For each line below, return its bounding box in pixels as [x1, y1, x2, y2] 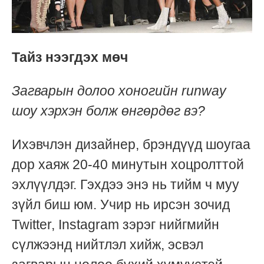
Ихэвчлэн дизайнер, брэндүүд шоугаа [12, 136, 250, 152]
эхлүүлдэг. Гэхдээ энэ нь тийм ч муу [12, 176, 239, 192]
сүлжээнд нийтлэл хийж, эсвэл [12, 236, 203, 252]
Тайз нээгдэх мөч [12, 49, 128, 65]
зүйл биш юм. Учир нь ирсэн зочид [12, 196, 230, 212]
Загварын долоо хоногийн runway [12, 82, 226, 98]
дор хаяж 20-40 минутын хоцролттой [12, 156, 244, 172]
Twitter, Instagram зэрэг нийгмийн [12, 216, 219, 232]
